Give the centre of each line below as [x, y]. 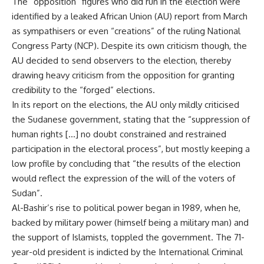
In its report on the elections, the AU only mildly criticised [126, 105]
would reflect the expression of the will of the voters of [123, 179]
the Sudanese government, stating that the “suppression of [131, 120]
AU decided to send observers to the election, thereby [121, 61]
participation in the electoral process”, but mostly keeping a [131, 149]
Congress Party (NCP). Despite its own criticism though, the [129, 46]
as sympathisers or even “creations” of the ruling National [126, 31]
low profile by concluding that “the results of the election [126, 164]
